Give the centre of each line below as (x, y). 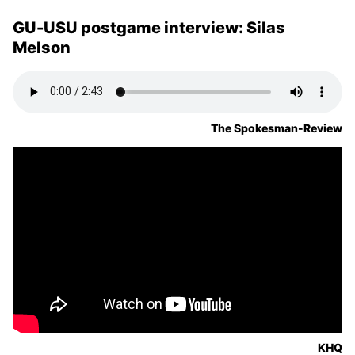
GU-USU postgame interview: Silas (149, 27)
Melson (42, 47)
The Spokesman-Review (277, 128)
